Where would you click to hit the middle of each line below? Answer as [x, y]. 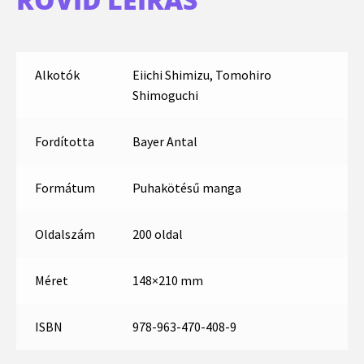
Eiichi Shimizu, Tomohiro [201, 75]
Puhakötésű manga [186, 188]
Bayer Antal [165, 142]
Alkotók [57, 75]
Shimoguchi [165, 95]
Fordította [64, 142]
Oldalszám [65, 234]
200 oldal [157, 234]
